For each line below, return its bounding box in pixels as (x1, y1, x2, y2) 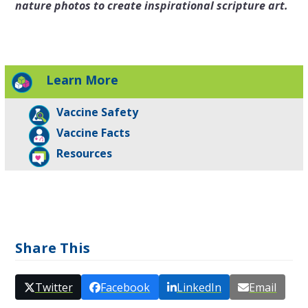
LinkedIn (176, 279, 221, 295)
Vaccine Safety (56, 104, 139, 120)
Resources (56, 146, 113, 162)
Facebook (100, 279, 151, 295)
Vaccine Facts (56, 125, 131, 141)
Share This (15, 239, 91, 258)
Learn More (46, 71, 119, 89)
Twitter (34, 279, 73, 295)
